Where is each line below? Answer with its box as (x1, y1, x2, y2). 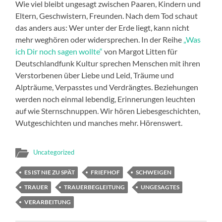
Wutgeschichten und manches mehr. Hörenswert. (15, 117, 183, 127)
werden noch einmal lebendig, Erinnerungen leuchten (15, 94, 196, 104)
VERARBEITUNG (24, 198, 71, 206)
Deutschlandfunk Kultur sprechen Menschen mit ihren (15, 58, 201, 68)
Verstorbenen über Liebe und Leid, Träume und (15, 70, 174, 80)
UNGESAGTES (141, 183, 180, 191)
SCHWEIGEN (136, 168, 172, 176)
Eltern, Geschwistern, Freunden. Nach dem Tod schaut (15, 10, 198, 20)
